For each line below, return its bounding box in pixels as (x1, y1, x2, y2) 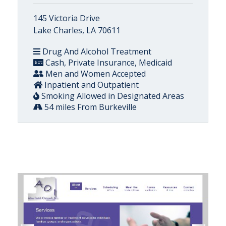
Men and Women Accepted (43, 68, 146, 79)
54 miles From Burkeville (42, 101, 137, 112)
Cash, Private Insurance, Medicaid (43, 56, 172, 68)
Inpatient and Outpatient (42, 79, 139, 90)
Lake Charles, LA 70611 (33, 24, 121, 36)
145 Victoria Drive (33, 12, 100, 24)
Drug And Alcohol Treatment (40, 45, 151, 57)
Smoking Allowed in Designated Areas (39, 90, 184, 101)
